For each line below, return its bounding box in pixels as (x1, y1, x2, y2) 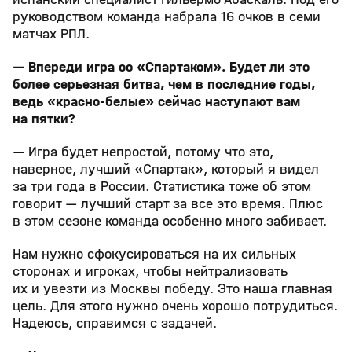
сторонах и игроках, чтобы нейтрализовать (13, 263, 288, 280)
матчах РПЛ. (13, 26, 90, 42)
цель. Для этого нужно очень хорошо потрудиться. (13, 298, 338, 314)
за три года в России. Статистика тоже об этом (13, 178, 311, 195)
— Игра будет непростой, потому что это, (13, 144, 273, 160)
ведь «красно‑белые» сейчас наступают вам (13, 93, 300, 110)
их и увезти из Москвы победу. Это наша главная (13, 280, 332, 297)
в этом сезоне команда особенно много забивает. (13, 213, 327, 229)
